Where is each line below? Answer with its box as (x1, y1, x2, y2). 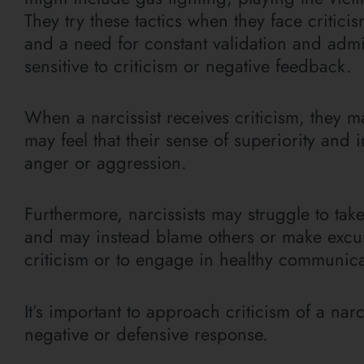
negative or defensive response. (24, 320, 268, 347)
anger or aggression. (24, 149, 187, 176)
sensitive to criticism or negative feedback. (24, 52, 352, 79)
